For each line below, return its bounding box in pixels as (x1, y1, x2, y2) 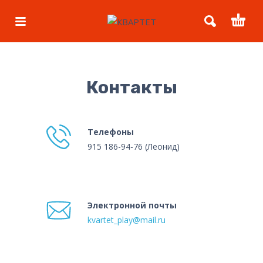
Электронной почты (87, 199, 177, 211)
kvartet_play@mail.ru (87, 214, 166, 225)
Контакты (86, 76, 177, 98)
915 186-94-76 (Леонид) (87, 140, 180, 152)
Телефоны (87, 126, 134, 137)
